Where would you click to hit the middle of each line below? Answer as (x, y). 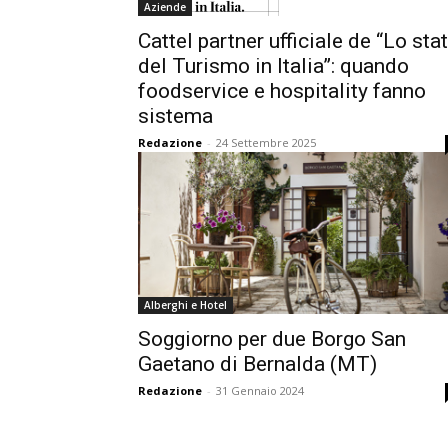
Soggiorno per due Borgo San (272, 339)
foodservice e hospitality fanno (282, 91)
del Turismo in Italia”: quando (273, 66)
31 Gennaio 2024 (260, 390)
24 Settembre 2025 (266, 142)
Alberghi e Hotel (185, 305)
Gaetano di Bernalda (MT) (257, 364)
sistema (175, 116)
